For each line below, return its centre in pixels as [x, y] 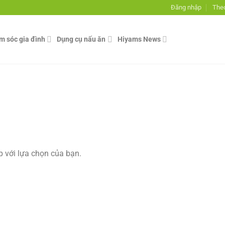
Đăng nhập [186, 7]
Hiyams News [139, 39]
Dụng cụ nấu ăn [81, 39]
